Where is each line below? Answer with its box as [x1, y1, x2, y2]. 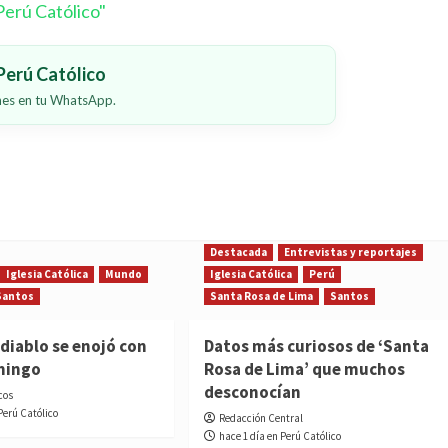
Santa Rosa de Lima [209, 288, 313, 303]
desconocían [203, 380, 301, 403]
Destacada [209, 244, 267, 259]
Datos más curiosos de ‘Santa [203, 334, 429, 357]
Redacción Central [218, 410, 303, 425]
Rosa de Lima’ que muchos [203, 357, 405, 380]
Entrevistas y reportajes [283, 244, 417, 259]
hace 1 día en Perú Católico [218, 428, 341, 443]
